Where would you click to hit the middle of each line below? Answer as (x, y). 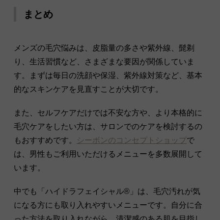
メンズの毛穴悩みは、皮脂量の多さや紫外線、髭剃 (104, 48)
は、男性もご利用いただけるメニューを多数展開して (108, 154)
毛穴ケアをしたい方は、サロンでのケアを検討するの (108, 126)
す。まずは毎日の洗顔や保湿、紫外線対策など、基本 (108, 75)
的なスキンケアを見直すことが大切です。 (88, 89)
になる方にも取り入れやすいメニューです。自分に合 (108, 205)
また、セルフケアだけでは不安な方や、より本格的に (108, 112)
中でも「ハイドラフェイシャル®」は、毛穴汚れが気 (107, 191)
